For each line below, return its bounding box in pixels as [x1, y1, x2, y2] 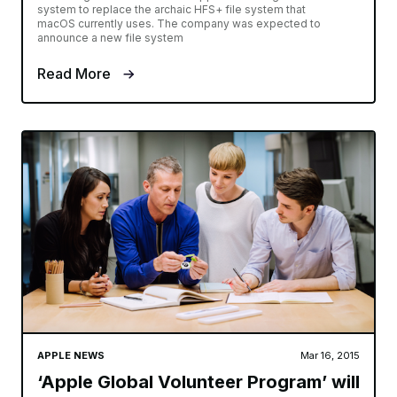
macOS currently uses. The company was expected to [37, 16, 321, 30]
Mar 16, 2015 [300, 348, 360, 362]
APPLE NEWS [37, 348, 105, 362]
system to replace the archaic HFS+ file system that [37, 2, 306, 16]
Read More [37, 64, 114, 82]
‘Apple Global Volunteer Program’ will [37, 370, 360, 393]
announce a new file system [37, 30, 183, 44]
